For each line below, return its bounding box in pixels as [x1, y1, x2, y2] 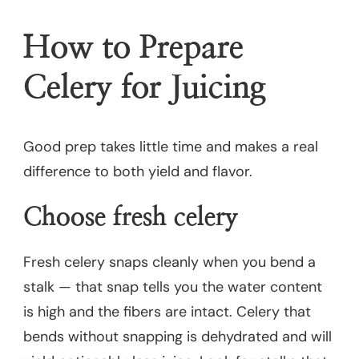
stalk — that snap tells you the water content [23, 276, 322, 296]
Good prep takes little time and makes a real [23, 137, 318, 157]
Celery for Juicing [23, 72, 266, 105]
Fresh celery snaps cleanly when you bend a [23, 252, 316, 272]
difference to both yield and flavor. [23, 162, 252, 182]
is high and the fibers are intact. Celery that [23, 301, 311, 321]
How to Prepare [23, 32, 244, 65]
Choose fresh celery [23, 204, 238, 231]
